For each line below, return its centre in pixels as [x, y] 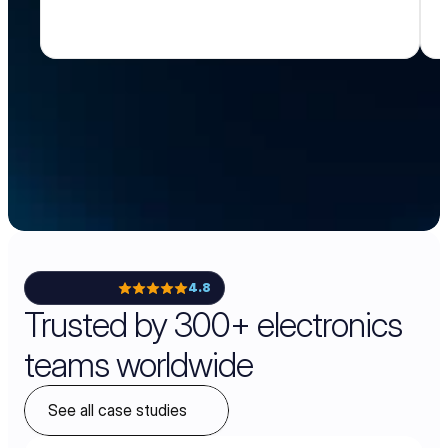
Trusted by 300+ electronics [213, 324]
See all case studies [117, 410]
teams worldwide [138, 364]
